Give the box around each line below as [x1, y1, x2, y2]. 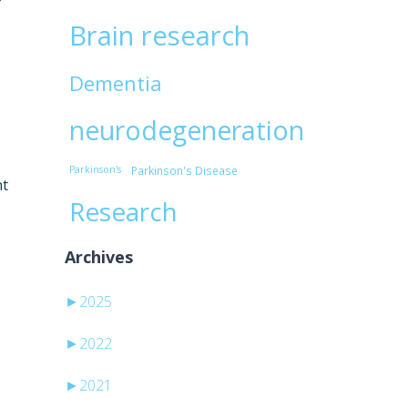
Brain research [68, 17, 250, 55]
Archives [64, 246, 133, 269]
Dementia [68, 69, 162, 97]
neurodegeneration [68, 113, 304, 148]
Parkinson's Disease [130, 163, 238, 178]
